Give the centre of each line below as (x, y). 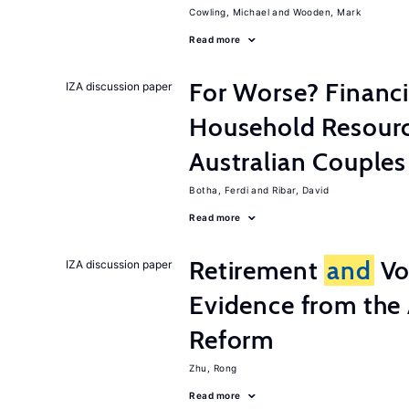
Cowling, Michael (229, 12)
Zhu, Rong (213, 368)
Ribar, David (300, 190)
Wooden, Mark (327, 12)
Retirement (257, 270)
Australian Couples (298, 162)
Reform (232, 340)
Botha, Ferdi (219, 190)
